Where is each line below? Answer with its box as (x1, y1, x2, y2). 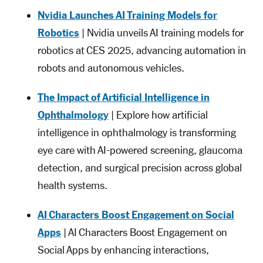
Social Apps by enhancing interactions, (37, 243, 209, 257)
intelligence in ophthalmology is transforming (37, 126, 236, 139)
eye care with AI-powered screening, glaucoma (37, 143, 242, 157)
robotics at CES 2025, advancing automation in (37, 43, 246, 57)
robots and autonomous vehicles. (37, 61, 184, 75)
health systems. (37, 178, 107, 192)
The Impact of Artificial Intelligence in (37, 90, 210, 104)
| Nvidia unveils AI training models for (79, 26, 244, 39)
